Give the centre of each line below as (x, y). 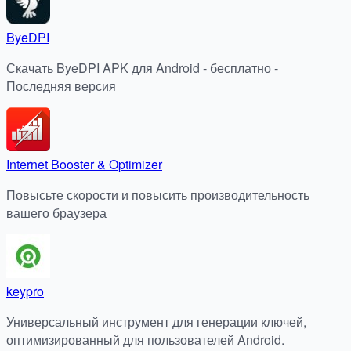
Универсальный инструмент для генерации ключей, (156, 321)
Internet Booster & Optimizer (84, 164)
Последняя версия (61, 85)
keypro (25, 291)
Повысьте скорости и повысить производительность (158, 194)
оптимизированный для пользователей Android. (145, 339)
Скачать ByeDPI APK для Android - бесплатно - (142, 67)
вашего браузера (56, 212)
